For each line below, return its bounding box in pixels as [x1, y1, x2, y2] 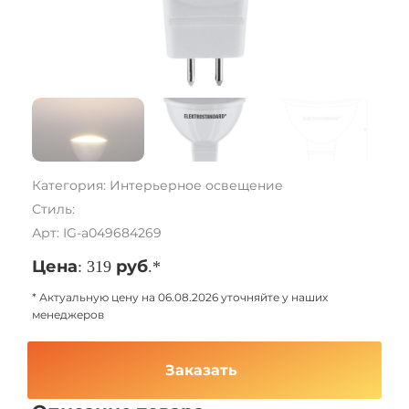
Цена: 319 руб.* [32, 257, 161, 276]
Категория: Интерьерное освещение [32, 177, 283, 194]
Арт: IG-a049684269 [32, 225, 162, 241]
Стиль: [32, 201, 75, 217]
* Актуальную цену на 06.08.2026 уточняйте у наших [32, 290, 328, 304]
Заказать [165, 362, 238, 378]
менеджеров [32, 308, 104, 321]
